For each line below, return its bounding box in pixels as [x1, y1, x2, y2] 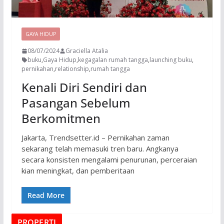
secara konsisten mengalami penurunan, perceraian [21, 154, 197, 164]
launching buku [149, 55, 192, 64]
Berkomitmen [21, 109, 100, 126]
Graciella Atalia [65, 46, 108, 55]
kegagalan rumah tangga [77, 55, 148, 64]
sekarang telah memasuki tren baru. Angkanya [21, 143, 178, 153]
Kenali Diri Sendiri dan [21, 78, 147, 95]
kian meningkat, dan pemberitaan [21, 165, 134, 175]
